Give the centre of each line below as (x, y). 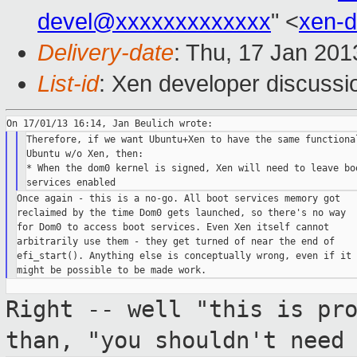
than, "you (80, 341)
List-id (68, 84)
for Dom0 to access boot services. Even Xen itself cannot (173, 228)
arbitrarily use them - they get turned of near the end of (175, 242)
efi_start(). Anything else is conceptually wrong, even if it (184, 256)
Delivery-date (106, 53)
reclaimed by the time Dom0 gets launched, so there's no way (181, 213)
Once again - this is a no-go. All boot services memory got (178, 199)
